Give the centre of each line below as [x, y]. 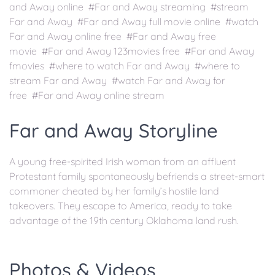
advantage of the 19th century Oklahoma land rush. [124, 221]
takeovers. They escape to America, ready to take [121, 206]
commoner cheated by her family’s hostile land [114, 191]
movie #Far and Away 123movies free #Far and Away [132, 51]
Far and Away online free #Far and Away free [113, 36]
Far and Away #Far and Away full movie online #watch [134, 21]
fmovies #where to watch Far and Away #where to [125, 66]
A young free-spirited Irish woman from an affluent [122, 162]
